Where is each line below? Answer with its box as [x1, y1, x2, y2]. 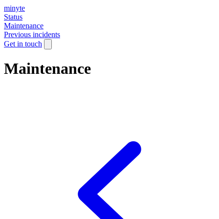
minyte [4, 4, 25, 12]
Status [4, 13, 22, 21]
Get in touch [4, 40, 42, 48]
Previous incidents [4, 30, 60, 39]
